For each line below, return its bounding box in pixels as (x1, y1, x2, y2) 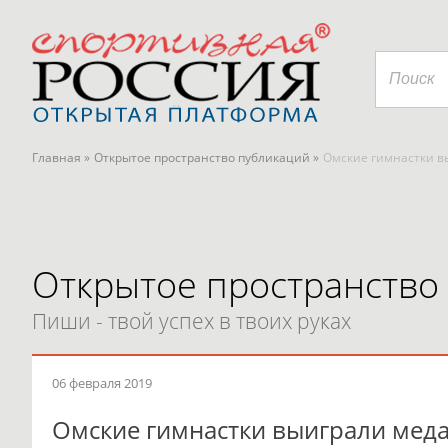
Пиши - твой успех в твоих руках (32, 307, 351, 335)
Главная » (32, 149, 90, 166)
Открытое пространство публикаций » (94, 149, 319, 166)
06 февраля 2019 (52, 374, 152, 392)
